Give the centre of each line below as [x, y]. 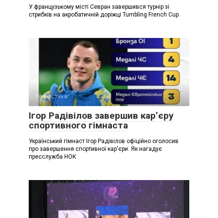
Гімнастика [52, 96]
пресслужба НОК [53, 156]
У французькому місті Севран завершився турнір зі [99, 7]
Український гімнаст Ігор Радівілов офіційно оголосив [104, 141]
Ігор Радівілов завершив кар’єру [101, 115]
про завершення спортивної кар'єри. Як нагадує [95, 149]
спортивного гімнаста [78, 125]
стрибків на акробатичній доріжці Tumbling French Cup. [104, 14]
